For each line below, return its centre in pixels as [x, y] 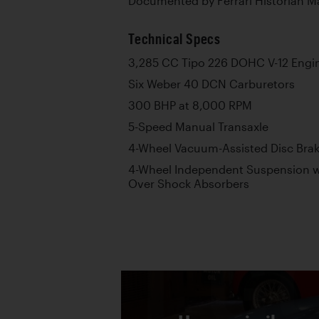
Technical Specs [174, 39]
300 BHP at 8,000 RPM [190, 105]
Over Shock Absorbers [189, 184]
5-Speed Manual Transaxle [198, 127]
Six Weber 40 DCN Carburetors [211, 84]
